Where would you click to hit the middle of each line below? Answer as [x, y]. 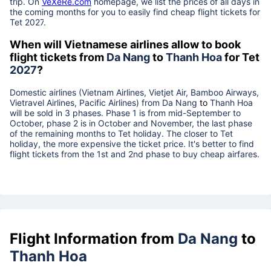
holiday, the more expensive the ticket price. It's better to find [132, 143]
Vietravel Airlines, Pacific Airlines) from [86, 102]
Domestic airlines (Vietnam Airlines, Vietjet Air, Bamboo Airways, [134, 92]
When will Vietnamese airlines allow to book [125, 44]
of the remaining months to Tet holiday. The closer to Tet [121, 133]
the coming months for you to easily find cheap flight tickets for [135, 11]
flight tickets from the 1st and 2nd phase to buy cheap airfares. [135, 154]
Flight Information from [94, 238]
